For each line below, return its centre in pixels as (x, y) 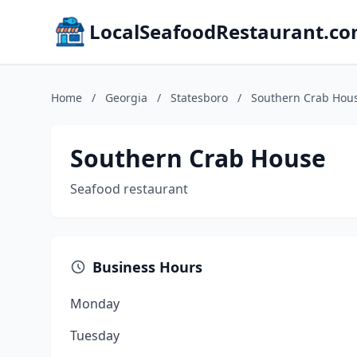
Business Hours (147, 267)
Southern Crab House (198, 158)
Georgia (126, 98)
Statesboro (199, 98)
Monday (95, 304)
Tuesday (95, 335)
